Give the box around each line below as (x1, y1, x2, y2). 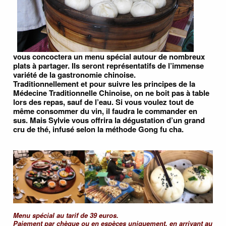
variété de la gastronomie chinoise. (13, 69, 136, 81)
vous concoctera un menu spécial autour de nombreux (13, 51, 205, 63)
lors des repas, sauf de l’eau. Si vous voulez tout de (13, 96, 194, 108)
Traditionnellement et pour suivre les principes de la (13, 78, 195, 90)
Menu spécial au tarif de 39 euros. (13, 210, 119, 220)
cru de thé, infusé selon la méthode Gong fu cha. (13, 124, 184, 135)
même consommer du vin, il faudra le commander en (13, 105, 197, 117)
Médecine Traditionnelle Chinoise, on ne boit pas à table (13, 87, 209, 99)
